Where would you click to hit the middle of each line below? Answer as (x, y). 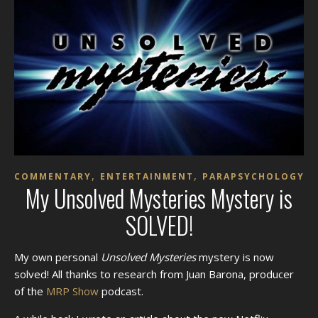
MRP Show (72, 291)
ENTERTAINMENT (147, 176)
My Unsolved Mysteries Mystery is (159, 198)
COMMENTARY (53, 176)
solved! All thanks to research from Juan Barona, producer (154, 274)
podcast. (121, 291)
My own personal (62, 257)
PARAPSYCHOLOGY (253, 176)
